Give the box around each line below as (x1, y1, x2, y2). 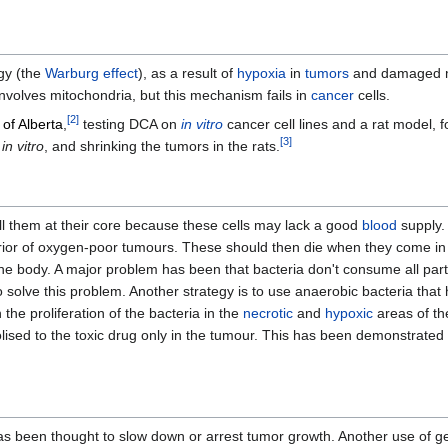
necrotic (243, 305, 293, 322)
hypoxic (325, 305, 373, 322)
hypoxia (237, 65, 286, 82)
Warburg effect (45, 65, 138, 82)
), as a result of (138, 65, 237, 82)
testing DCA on (79, 116, 181, 133)
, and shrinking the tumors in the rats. (44, 138, 280, 155)
